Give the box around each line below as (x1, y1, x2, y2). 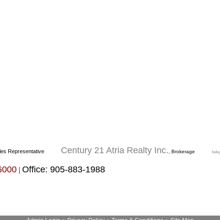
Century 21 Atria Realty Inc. (61, 145, 168, 156)
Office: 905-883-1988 (22, 165, 105, 175)
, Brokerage (168, 149, 195, 155)
